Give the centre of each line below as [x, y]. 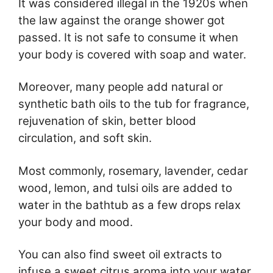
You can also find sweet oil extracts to [120, 255]
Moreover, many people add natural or [121, 87]
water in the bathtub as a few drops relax [129, 205]
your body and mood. [76, 222]
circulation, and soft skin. [85, 138]
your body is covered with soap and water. [132, 54]
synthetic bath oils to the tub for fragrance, [134, 104]
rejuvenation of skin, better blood [107, 121]
